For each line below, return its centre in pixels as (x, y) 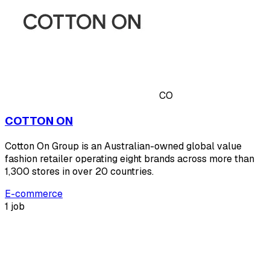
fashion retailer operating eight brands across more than (130, 159)
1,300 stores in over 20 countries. (79, 171)
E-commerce (34, 193)
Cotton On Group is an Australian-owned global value (123, 146)
